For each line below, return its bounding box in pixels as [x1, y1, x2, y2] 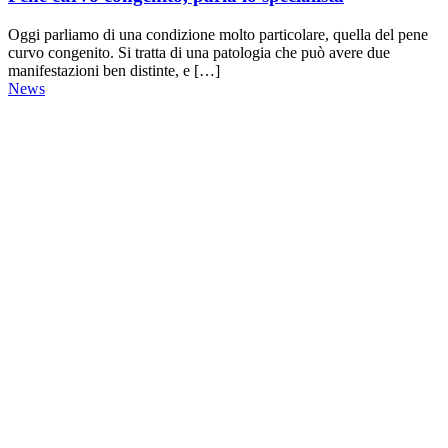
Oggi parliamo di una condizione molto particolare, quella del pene [8, 25, 428, 43]
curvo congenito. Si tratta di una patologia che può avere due [8, 43, 390, 61]
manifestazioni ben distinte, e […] [8, 61, 220, 79]
